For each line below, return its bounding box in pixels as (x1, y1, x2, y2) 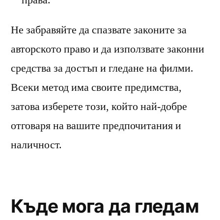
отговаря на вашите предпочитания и (11, 118, 181, 133)
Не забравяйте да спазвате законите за (11, 23, 187, 37)
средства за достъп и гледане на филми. (11, 61, 193, 75)
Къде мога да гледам (11, 194, 198, 217)
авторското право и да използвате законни (11, 42, 204, 56)
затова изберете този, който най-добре (11, 99, 187, 113)
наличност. (11, 137, 62, 152)
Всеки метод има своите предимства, (11, 80, 182, 94)
